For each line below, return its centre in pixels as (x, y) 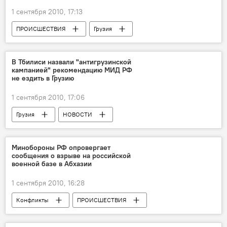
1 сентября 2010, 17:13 (47, 12)
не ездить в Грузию (43, 78)
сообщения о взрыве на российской (71, 156)
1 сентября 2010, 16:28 (48, 183)
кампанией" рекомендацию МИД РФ (72, 70)
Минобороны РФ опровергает (61, 147)
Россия (26, 215)
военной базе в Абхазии (52, 164)
